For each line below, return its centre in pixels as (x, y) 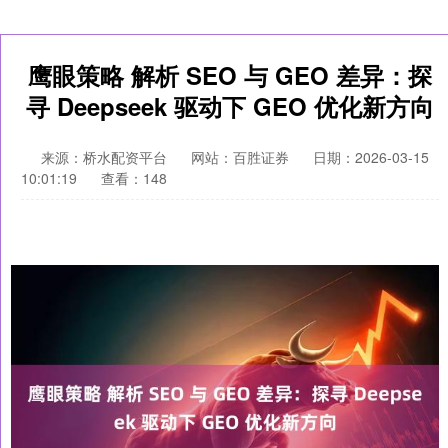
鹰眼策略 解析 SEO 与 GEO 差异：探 (230, 75)
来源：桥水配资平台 (106, 157)
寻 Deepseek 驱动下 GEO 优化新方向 (230, 106)
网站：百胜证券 (240, 157)
